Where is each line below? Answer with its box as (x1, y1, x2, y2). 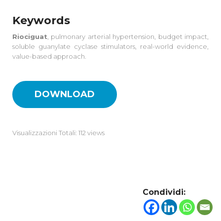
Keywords (12, 13, 70, 27)
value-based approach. (12, 52, 86, 60)
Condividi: (143, 187, 185, 197)
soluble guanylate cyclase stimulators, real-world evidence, (12, 42, 209, 50)
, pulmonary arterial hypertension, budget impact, (47, 32, 209, 40)
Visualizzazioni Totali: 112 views (12, 128, 105, 137)
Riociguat (12, 32, 47, 40)
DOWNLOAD (35, 88, 95, 100)
